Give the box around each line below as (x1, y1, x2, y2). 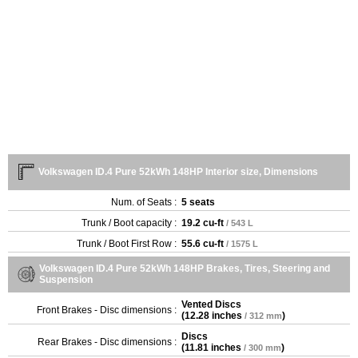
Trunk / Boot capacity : (82, 217, 177, 229)
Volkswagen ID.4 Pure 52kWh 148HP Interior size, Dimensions (38, 165, 318, 177)
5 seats (181, 196, 215, 208)
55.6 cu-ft (181, 237, 224, 249)
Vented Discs (181, 298, 241, 310)
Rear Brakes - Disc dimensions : (38, 336, 177, 348)
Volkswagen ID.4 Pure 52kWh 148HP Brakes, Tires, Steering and (39, 262, 330, 274)
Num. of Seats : (111, 196, 177, 208)
